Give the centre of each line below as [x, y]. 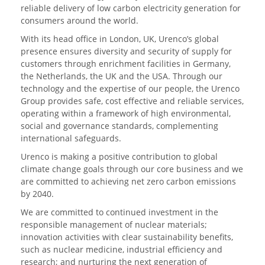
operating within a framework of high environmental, [126, 114]
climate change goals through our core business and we [132, 169]
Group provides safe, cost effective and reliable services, [132, 101]
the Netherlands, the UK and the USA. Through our [122, 76]
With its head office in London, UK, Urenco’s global [120, 39]
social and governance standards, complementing [119, 126]
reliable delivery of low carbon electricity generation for [131, 8]
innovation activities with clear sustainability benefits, [127, 237]
